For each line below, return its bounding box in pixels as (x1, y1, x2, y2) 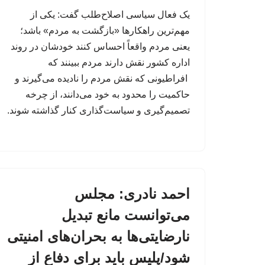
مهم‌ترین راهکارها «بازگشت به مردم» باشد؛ (20, 25, 190, 35)
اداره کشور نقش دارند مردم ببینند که (48, 57, 190, 67)
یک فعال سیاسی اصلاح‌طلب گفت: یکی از (30, 9, 190, 20)
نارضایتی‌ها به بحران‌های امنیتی (7, 228, 190, 244)
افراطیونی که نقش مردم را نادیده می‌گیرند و (15, 73, 190, 83)
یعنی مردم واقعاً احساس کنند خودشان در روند (11, 41, 190, 51)
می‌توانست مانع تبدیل (62, 206, 190, 223)
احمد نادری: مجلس (75, 185, 190, 202)
